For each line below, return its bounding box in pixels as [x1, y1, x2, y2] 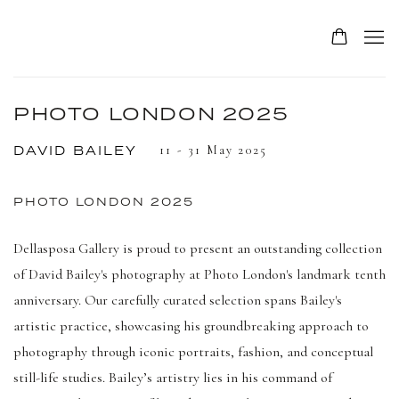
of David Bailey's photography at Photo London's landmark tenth [13, 265, 386, 284]
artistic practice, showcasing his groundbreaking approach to [13, 317, 369, 336]
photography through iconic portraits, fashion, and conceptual [13, 343, 373, 362]
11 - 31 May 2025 [159, 142, 268, 159]
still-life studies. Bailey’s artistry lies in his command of [13, 369, 332, 387]
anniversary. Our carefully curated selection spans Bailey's [13, 291, 342, 310]
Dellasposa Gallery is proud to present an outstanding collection [13, 240, 382, 258]
